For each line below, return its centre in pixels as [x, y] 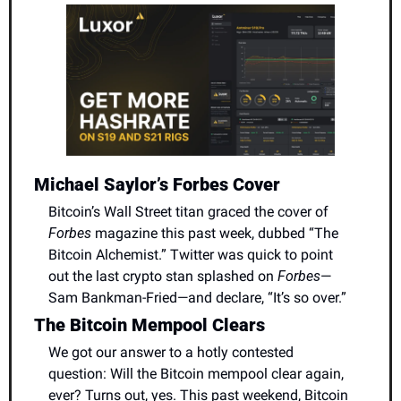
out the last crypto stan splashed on [163, 276]
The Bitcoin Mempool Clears [149, 324]
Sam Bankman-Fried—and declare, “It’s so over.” [197, 297]
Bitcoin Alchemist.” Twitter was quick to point [191, 254]
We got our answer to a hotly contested [171, 352]
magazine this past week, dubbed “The [215, 233]
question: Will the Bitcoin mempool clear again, [196, 373]
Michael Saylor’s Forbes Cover [157, 184]
